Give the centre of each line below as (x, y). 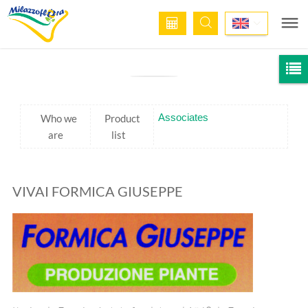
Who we (59, 118)
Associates (183, 117)
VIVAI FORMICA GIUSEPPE (98, 191)
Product (122, 118)
